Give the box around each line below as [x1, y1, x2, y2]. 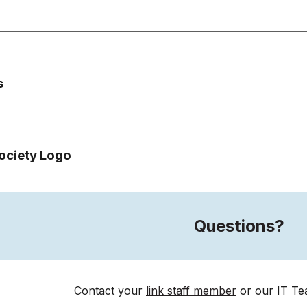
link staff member [146, 284, 236, 297]
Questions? [194, 216, 284, 236]
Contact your [74, 284, 146, 297]
